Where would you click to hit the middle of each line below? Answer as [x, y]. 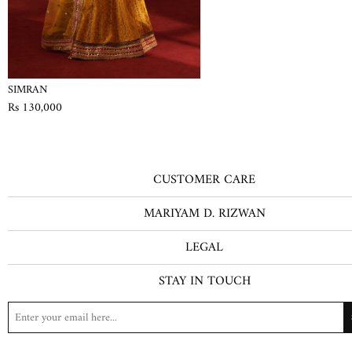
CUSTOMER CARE [204, 180]
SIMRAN [28, 90]
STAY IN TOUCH [204, 282]
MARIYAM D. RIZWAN [204, 214]
